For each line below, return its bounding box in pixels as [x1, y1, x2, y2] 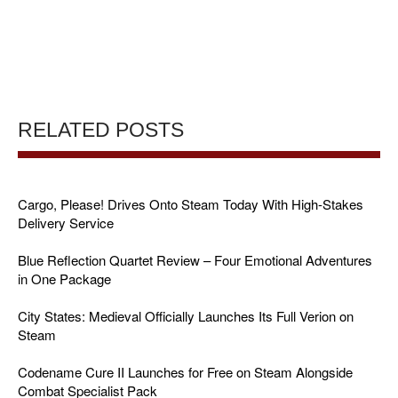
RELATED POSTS [18, 119, 184, 142]
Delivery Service [18, 213, 114, 233]
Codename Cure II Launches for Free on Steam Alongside [18, 362, 353, 382]
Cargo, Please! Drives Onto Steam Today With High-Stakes [18, 195, 363, 214]
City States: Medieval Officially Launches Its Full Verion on [18, 306, 354, 326]
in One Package [18, 269, 111, 289]
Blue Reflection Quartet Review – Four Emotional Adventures [18, 251, 372, 270]
